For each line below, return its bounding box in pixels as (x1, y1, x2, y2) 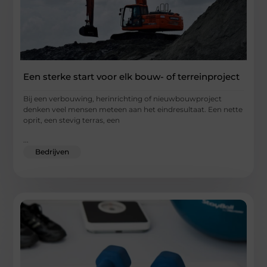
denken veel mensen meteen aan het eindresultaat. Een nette (23, 105, 243, 114)
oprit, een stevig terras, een (23, 116, 120, 125)
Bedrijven (35, 147, 70, 156)
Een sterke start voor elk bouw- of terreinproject (23, 71, 240, 83)
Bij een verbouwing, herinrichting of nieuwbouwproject (23, 94, 222, 104)
